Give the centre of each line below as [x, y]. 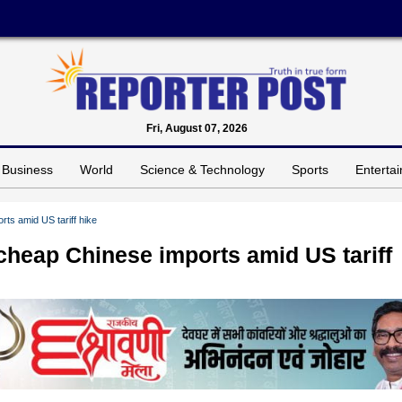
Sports [310, 169]
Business [27, 169]
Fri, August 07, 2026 [197, 128]
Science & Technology [202, 169]
